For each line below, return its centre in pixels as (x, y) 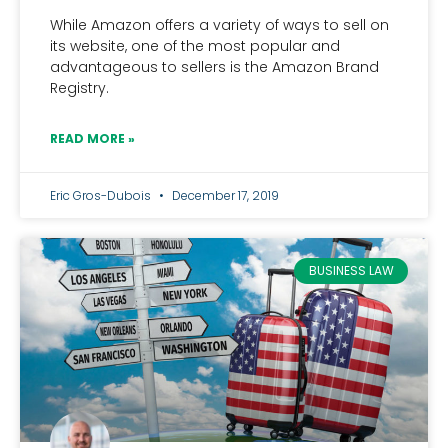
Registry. (79, 88)
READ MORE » (92, 138)
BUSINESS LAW (351, 271)
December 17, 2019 (224, 195)
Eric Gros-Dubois (102, 195)
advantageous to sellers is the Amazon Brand (214, 67)
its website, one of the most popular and (195, 46)
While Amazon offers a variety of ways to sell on (219, 25)
